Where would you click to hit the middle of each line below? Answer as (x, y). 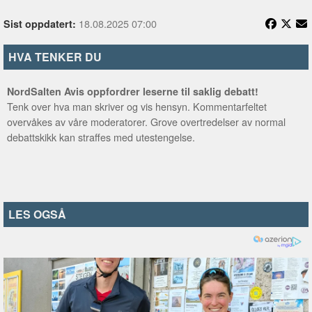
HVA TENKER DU (55, 57)
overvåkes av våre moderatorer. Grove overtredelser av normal (146, 122)
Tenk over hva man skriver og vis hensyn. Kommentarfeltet (137, 106)
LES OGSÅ (37, 214)
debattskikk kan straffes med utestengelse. (101, 137)
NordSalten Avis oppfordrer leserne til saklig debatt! (133, 91)
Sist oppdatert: (40, 24)
